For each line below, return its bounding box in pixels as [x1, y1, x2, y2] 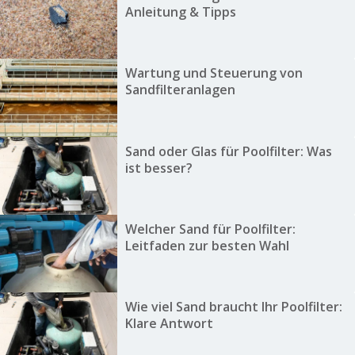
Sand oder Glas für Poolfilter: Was [124, 142, 332, 160]
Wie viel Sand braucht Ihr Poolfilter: [124, 298, 342, 316]
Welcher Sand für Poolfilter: [124, 220, 296, 239]
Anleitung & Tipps [124, 2, 236, 21]
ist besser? [124, 158, 193, 177]
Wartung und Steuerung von [124, 64, 303, 82]
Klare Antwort [124, 315, 213, 333]
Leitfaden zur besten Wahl [124, 237, 289, 255]
